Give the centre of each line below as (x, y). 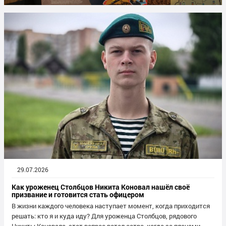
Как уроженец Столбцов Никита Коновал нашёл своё (101, 187)
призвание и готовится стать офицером (78, 194)
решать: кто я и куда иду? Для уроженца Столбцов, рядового (104, 216)
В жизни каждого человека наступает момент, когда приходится (111, 206)
